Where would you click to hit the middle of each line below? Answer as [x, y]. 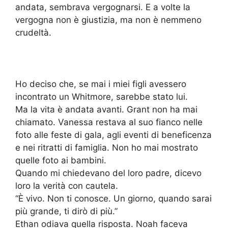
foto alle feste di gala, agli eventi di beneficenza [113, 135]
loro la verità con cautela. [67, 186]
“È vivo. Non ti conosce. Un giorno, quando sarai [113, 199]
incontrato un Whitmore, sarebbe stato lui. [102, 97]
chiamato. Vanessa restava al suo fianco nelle [109, 122]
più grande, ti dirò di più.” [66, 211]
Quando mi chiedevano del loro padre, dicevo [108, 173]
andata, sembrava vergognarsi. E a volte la [103, 7]
